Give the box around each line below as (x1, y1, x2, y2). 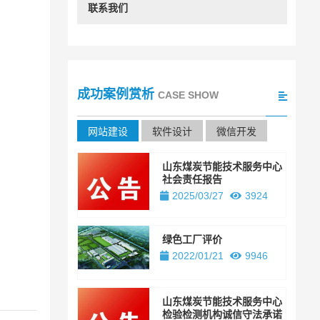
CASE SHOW (157, 89, 219, 101)
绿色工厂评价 (162, 233, 223, 245)
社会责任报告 (162, 173, 223, 185)
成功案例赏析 (76, 87, 154, 102)
